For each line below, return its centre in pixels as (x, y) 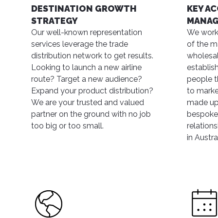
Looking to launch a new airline (86, 67)
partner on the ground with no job (91, 114)
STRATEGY (54, 21)
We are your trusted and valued (88, 102)
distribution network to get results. (92, 56)
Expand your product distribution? (92, 91)
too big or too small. (67, 126)
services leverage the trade (80, 44)
